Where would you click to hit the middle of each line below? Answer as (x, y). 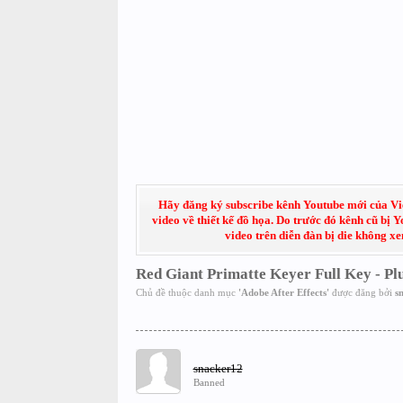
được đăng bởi (362, 292)
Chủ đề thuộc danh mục (187, 292)
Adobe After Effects (283, 292)
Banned (209, 382)
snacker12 (218, 368)
